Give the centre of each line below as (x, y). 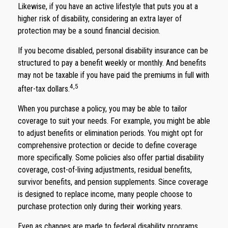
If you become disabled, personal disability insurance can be (113, 50)
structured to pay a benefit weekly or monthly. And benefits (112, 63)
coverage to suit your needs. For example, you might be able (114, 121)
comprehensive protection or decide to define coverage (107, 146)
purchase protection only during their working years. (100, 207)
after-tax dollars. (44, 89)
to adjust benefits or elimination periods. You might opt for (110, 133)
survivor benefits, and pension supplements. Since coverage (113, 182)
